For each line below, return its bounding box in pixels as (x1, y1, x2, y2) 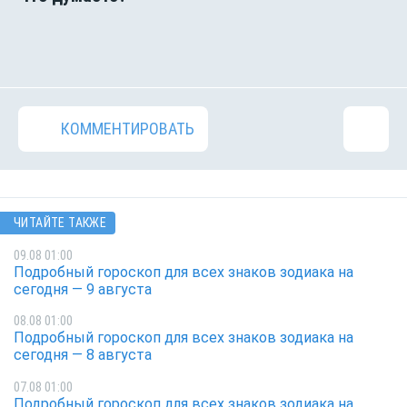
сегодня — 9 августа (14, 280, 152, 298)
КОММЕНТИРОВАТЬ (61, 119, 194, 139)
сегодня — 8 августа (14, 346, 152, 364)
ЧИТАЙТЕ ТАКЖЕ (14, 215, 107, 231)
